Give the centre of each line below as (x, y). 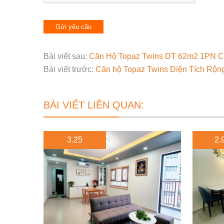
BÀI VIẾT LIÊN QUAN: (94, 105)
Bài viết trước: (69, 69)
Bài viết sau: (66, 56)
